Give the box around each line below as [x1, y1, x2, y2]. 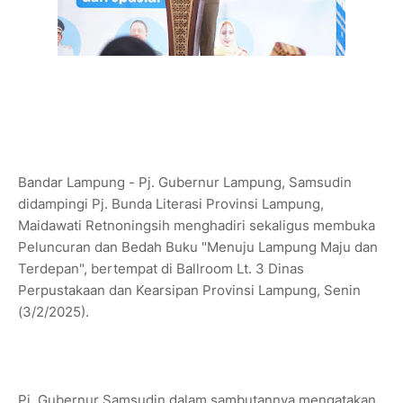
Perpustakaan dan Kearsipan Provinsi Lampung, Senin [18, 282, 361, 300]
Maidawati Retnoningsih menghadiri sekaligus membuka [18, 217, 375, 235]
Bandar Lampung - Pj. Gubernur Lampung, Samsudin [18, 174, 352, 192]
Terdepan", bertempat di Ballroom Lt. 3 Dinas [18, 260, 304, 278]
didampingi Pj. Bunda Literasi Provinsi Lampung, [18, 195, 324, 213]
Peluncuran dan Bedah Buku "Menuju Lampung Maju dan [18, 238, 378, 256]
